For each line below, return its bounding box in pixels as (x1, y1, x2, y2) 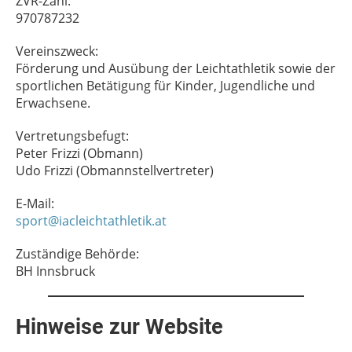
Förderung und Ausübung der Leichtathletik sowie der (16, 60, 335, 77)
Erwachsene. (16, 94, 90, 112)
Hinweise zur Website (16, 314, 223, 339)
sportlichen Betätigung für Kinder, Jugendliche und (16, 77, 315, 94)
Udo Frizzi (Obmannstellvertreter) (16, 162, 214, 179)
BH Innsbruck (16, 262, 95, 280)
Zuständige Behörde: (16, 245, 139, 262)
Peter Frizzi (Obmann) (16, 145, 143, 162)
